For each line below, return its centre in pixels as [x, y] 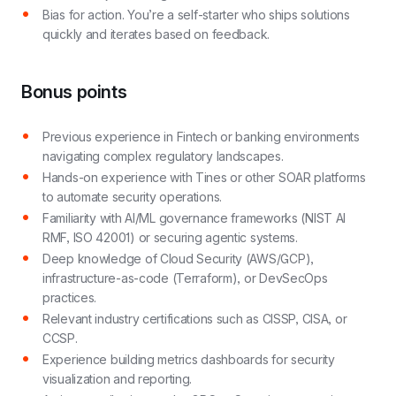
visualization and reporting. [118, 379]
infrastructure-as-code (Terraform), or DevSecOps [185, 278]
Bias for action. [84, 15]
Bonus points [74, 92]
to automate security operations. [133, 197]
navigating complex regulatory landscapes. [163, 156]
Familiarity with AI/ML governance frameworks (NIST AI [194, 218]
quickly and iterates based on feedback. [158, 34]
